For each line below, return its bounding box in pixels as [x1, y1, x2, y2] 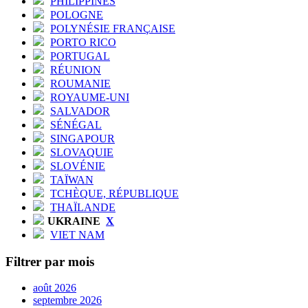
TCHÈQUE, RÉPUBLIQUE [50, 187, 179, 199]
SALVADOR [50, 104, 110, 117]
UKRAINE [47, 214, 103, 227]
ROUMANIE [50, 77, 111, 89]
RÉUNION [50, 63, 101, 76]
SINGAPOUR [50, 132, 115, 144]
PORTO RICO [50, 36, 116, 48]
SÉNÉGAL [50, 118, 102, 131]
